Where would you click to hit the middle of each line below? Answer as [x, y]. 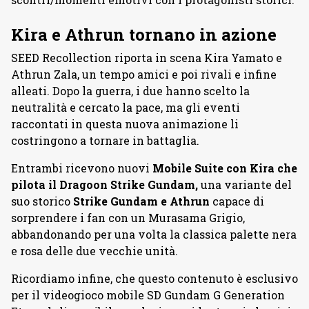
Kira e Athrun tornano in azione [144, 34]
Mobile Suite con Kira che [225, 168]
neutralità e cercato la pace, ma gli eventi [126, 107]
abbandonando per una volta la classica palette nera [154, 234]
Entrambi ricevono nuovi [82, 168]
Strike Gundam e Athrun [141, 201]
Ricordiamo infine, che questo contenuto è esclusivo [154, 278]
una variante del [245, 185]
